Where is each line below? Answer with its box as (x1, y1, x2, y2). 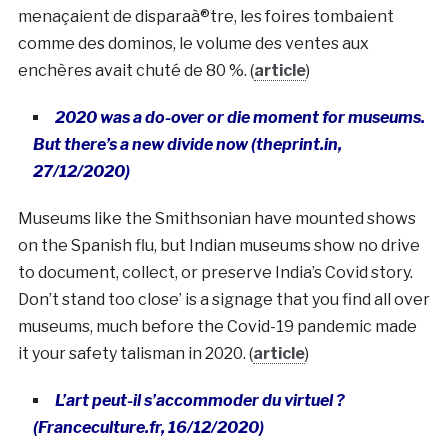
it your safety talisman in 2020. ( (17, 343, 253, 363)
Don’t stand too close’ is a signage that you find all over (17, 289, 430, 309)
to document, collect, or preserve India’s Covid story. (17, 262, 413, 282)
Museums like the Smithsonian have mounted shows (17, 208, 416, 228)
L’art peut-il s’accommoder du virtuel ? (54, 390, 345, 410)
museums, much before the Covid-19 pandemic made (17, 316, 417, 336)
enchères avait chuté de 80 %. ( (17, 60, 254, 80)
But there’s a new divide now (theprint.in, (32, 134, 342, 154)
